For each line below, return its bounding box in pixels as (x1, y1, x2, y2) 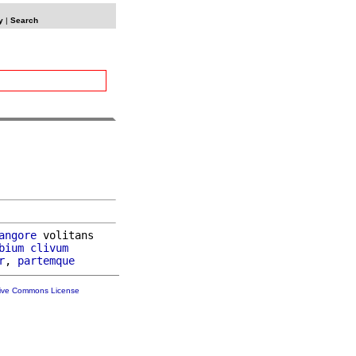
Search (10, 16, 38, 25)
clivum (30, 241, 68, 254)
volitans (37, 228, 94, 242)
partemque (17, 253, 75, 267)
